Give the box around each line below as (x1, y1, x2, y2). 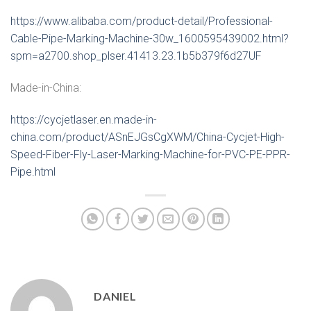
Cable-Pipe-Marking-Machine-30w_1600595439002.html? (10, 32, 289, 46)
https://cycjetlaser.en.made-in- (10, 112, 157, 126)
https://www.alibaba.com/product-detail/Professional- (10, 15, 273, 28)
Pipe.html (10, 165, 56, 178)
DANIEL (94, 289, 137, 303)
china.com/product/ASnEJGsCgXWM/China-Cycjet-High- (10, 130, 285, 144)
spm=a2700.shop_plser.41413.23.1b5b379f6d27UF (10, 49, 262, 63)
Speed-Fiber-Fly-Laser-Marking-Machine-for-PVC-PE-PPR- (10, 147, 290, 161)
